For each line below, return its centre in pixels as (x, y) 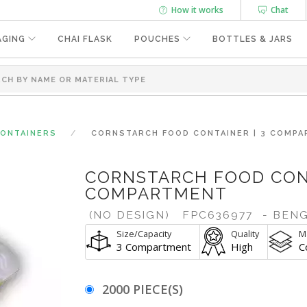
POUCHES (157, 39)
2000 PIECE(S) (143, 289)
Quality (245, 234)
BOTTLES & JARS (253, 39)
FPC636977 (213, 215)
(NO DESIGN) (130, 215)
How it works (195, 10)
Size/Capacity (144, 234)
